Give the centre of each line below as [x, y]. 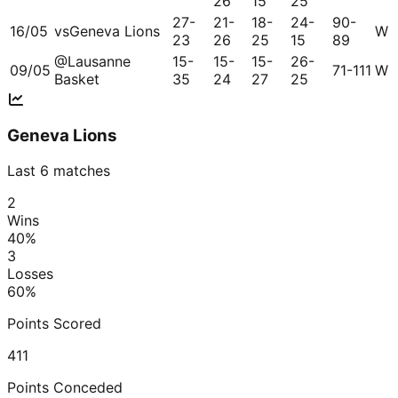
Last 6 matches [59, 171]
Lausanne [99, 61]
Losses [30, 274]
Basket [77, 79]
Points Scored [54, 324]
